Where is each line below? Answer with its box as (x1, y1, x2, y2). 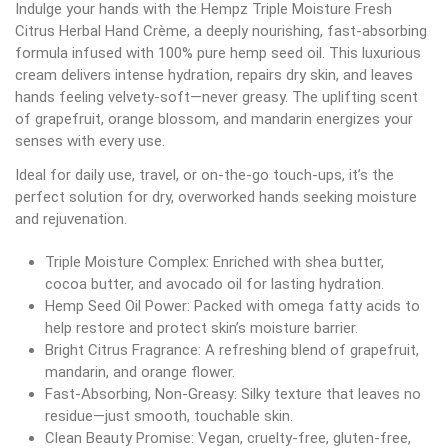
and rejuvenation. (15, 209, 131, 228)
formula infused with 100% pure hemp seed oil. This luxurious (15, 43, 421, 62)
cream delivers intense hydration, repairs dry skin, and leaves (15, 65, 413, 84)
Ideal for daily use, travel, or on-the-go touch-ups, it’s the (15, 165, 394, 184)
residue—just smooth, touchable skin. (45, 406, 293, 425)
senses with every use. (15, 131, 165, 150)
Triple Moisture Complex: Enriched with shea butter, (45, 252, 384, 271)
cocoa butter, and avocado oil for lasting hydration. (45, 274, 384, 293)
